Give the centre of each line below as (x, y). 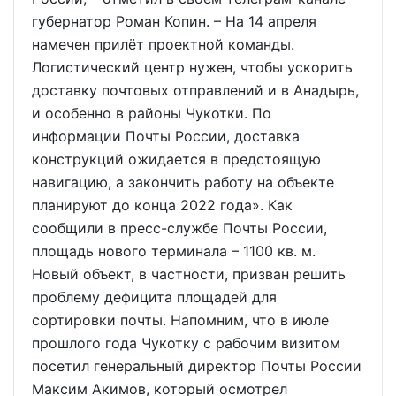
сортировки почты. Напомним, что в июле (180, 320)
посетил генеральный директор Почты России (197, 366)
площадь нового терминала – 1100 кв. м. (174, 251)
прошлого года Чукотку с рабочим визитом (186, 343)
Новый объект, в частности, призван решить (189, 274)
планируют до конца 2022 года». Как (162, 206)
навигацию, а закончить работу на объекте (183, 183)
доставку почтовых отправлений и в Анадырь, (195, 91)
